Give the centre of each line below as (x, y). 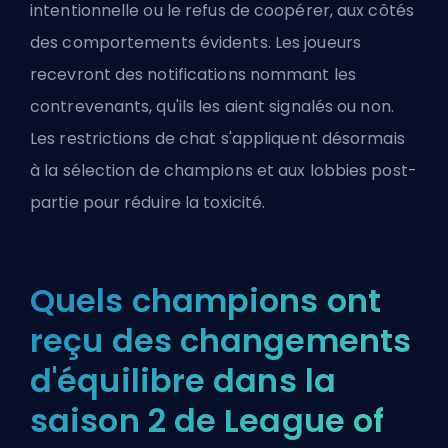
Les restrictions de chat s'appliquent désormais (217, 138)
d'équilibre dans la (183, 380)
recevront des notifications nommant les (193, 74)
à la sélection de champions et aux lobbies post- (223, 170)
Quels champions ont (205, 300)
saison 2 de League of (207, 420)
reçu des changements (221, 340)
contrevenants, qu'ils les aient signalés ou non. (212, 106)
